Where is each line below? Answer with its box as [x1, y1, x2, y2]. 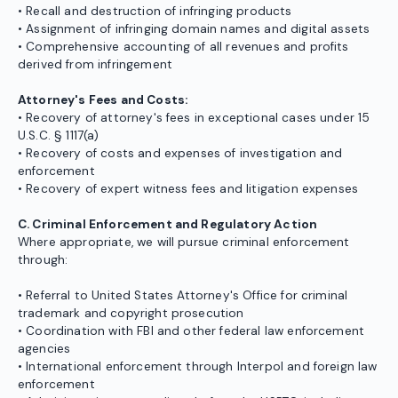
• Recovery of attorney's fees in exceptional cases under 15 [18, 110, 370, 126]
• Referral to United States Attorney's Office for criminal [18, 288, 348, 304]
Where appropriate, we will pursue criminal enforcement [18, 235, 350, 251]
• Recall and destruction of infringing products [18, 4, 292, 20]
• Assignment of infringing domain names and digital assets [18, 21, 370, 37]
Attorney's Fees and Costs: [18, 92, 188, 108]
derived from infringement [18, 57, 173, 73]
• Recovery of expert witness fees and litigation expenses [18, 181, 359, 197]
